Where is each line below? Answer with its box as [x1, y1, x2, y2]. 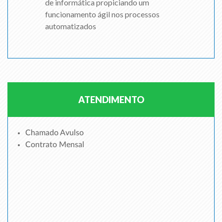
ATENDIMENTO [78, 94, 144, 105]
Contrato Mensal [25, 141, 84, 149]
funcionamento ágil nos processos [45, 9, 160, 19]
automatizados [45, 21, 96, 31]
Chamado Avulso [25, 129, 84, 137]
